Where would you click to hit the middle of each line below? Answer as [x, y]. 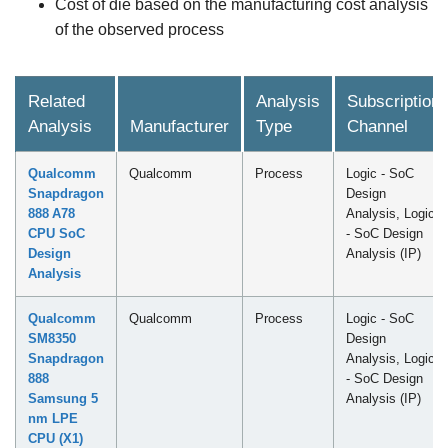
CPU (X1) [55, 438]
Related [56, 101]
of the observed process [139, 29]
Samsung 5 [63, 398]
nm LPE [53, 418]
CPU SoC [56, 233]
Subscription [393, 101]
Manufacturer [179, 126]
